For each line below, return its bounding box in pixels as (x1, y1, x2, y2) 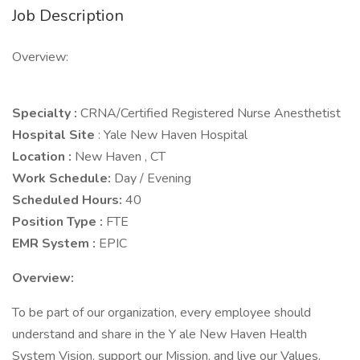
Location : (12, 148, 75, 166)
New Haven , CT (75, 148, 172, 166)
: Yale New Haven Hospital (98, 126, 254, 144)
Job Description (12, 5, 124, 27)
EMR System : (12, 235, 99, 252)
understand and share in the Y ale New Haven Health (12, 325, 307, 343)
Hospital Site (12, 126, 98, 144)
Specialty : (12, 104, 80, 122)
